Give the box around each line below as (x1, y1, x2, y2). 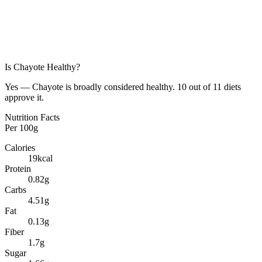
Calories (5, 143, 35, 153)
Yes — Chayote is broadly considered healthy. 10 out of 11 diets (5, 82, 241, 92)
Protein (5, 164, 31, 174)
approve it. (5, 92, 44, 103)
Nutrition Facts (5, 112, 60, 123)
